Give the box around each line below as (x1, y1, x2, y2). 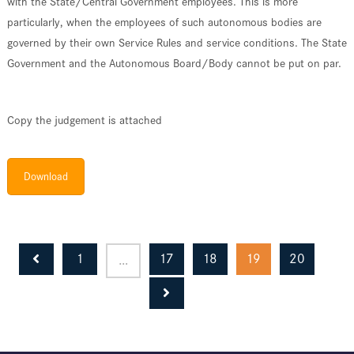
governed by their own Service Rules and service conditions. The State (6, 35, 347, 50)
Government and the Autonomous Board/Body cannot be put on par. (6, 55, 341, 70)
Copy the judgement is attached (6, 112, 162, 127)
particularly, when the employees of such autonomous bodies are (6, 14, 322, 29)
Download (23, 169, 68, 183)
